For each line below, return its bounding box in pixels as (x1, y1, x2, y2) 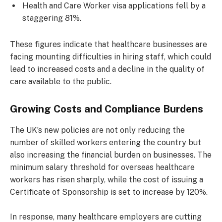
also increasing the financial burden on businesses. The (10, 150, 212, 160)
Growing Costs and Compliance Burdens (10, 103, 203, 115)
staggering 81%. (22, 13, 81, 23)
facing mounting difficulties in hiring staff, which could (10, 52, 211, 62)
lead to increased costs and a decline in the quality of (10, 64, 205, 74)
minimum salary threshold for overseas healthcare (10, 163, 195, 172)
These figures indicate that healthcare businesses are (10, 40, 207, 50)
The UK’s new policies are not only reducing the (10, 125, 185, 135)
